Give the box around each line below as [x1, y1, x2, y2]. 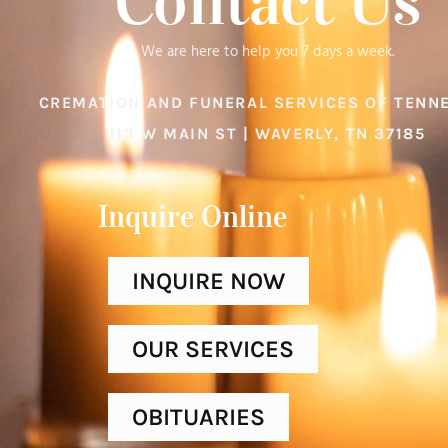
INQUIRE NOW [132, 267, 285, 295]
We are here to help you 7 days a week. [140, 40, 394, 64]
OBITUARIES [132, 403, 265, 431]
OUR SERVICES [132, 335, 294, 363]
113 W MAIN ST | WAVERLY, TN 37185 [108, 124, 426, 143]
